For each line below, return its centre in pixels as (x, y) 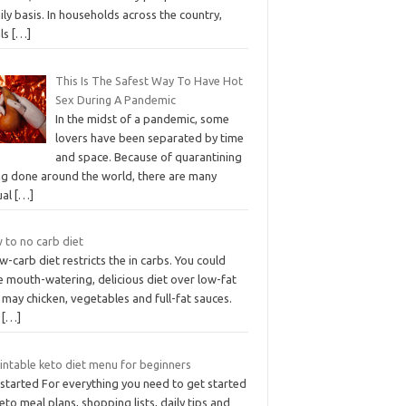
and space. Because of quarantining (148, 156)
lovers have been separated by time (149, 137)
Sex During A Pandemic (115, 99)
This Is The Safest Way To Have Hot (149, 80)
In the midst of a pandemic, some (142, 118)
